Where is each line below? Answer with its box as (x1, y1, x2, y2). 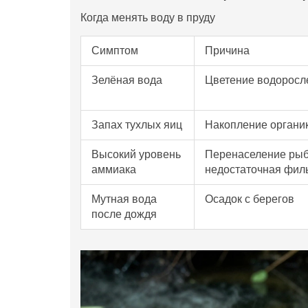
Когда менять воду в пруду (80, 10, 215, 24)
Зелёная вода (91, 73, 162, 87)
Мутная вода (91, 192, 157, 206)
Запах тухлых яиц (91, 118, 182, 131)
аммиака (91, 162, 136, 176)
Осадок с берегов (205, 192, 294, 206)
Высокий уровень (91, 147, 181, 161)
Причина (205, 43, 250, 57)
